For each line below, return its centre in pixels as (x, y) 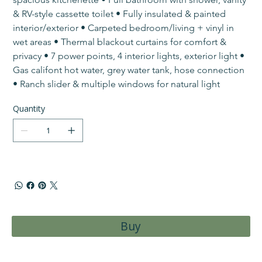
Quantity (29, 109)
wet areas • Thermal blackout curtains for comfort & (121, 42)
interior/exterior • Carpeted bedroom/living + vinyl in (125, 28)
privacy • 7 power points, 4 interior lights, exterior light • (130, 56)
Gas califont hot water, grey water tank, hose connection (130, 70)
